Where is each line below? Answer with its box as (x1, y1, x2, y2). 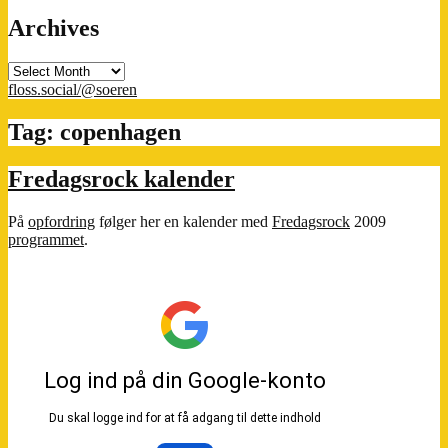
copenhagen (60, 119, 181, 146)
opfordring (28, 212, 95, 230)
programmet (8, 230, 84, 248)
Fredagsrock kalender (8, 165, 235, 192)
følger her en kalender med (95, 212, 272, 230)
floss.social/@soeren (8, 81, 137, 99)
